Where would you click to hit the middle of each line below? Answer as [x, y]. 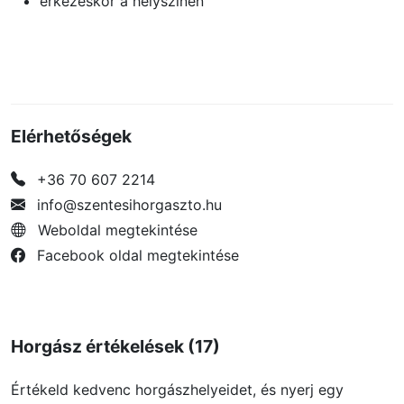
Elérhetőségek [71, 136]
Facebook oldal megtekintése [138, 255]
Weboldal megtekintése [118, 230]
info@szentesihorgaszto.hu [127, 204]
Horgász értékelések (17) [115, 346]
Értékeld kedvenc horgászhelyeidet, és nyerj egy [177, 389]
